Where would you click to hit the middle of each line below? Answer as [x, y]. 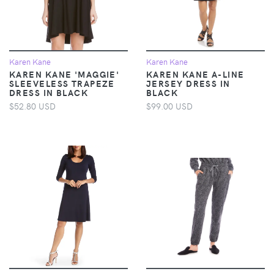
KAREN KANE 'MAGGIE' [65, 74]
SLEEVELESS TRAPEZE [62, 83]
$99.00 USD [169, 106]
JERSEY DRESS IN [188, 83]
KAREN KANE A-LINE [195, 74]
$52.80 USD [32, 106]
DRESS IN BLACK [49, 92]
